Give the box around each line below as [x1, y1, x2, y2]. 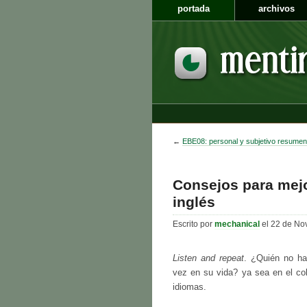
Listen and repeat [173, 253, 244, 263]
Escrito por [173, 219, 214, 229]
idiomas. [173, 282, 206, 292]
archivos [258, 4, 295, 14]
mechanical [214, 219, 260, 229]
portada [177, 4, 210, 14]
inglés [173, 193, 215, 210]
